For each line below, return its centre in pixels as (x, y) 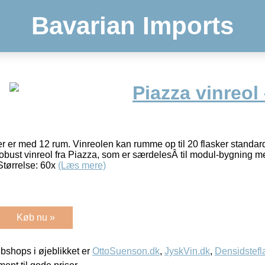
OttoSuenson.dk (126, 251)
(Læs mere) (82, 165)
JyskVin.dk (187, 251)
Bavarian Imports (132, 26)
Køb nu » (36, 217)
